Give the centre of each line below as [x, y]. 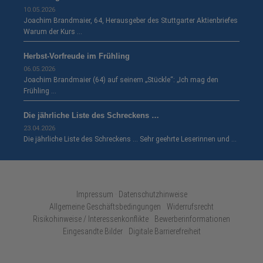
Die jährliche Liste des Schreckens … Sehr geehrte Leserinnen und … [130, 139]
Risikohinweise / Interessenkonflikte [91, 219]
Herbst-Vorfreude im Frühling [77, 56]
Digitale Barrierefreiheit [164, 232]
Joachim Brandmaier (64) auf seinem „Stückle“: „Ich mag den [121, 80]
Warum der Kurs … [53, 32]
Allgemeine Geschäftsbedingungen [105, 207]
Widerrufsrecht [190, 207]
